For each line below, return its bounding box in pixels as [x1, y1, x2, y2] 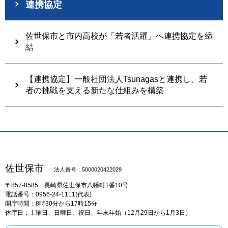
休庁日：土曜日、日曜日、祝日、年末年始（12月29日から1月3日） [5, 209, 191, 216]
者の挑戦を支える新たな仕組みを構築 [25, 85, 164, 95]
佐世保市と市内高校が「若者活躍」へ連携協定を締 [25, 31, 213, 40]
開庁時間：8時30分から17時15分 [5, 199, 97, 207]
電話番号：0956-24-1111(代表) [5, 190, 92, 198]
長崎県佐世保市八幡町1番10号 [44, 181, 128, 189]
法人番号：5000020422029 [54, 166, 122, 173]
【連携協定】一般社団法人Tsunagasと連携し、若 [25, 74, 207, 83]
